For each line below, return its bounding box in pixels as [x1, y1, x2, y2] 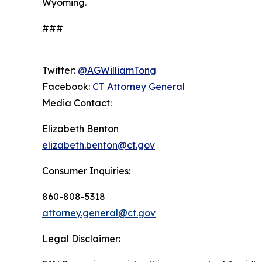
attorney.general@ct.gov [42, 207, 156, 219]
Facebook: [42, 81, 92, 92]
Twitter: [42, 64, 78, 76]
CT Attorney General [92, 81, 185, 92]
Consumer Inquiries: [42, 165, 130, 177]
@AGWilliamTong [78, 64, 156, 76]
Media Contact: [42, 97, 112, 109]
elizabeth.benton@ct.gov [42, 139, 155, 151]
